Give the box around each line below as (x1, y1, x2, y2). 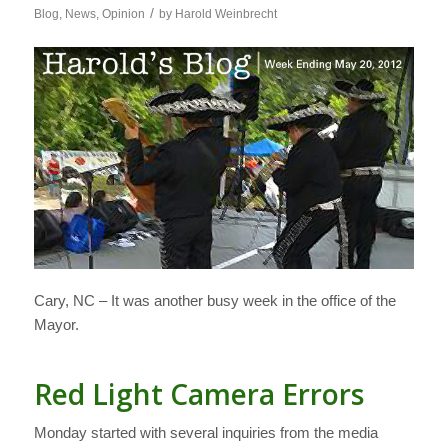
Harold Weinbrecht (174, 6, 277, 21)
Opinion (101, 6, 145, 21)
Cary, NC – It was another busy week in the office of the (33, 291, 396, 309)
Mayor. (33, 315, 79, 333)
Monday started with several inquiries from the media (33, 424, 378, 442)
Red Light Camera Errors (33, 374, 364, 413)
